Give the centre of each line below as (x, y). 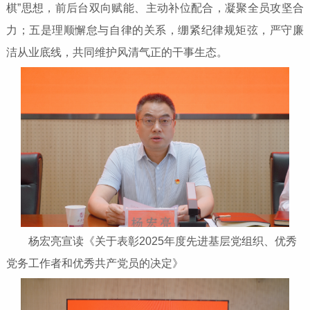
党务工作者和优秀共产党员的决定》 (94, 263)
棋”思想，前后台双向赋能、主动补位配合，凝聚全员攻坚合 (155, 8)
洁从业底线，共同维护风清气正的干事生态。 (117, 53)
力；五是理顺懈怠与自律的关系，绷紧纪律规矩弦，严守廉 (155, 30)
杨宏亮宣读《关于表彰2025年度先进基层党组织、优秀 (162, 241)
